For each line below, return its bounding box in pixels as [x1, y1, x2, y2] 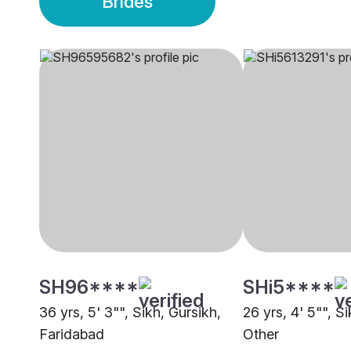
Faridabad [39, 326, 104, 343]
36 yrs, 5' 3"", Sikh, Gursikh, [39, 304, 221, 321]
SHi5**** [243, 276, 335, 299]
